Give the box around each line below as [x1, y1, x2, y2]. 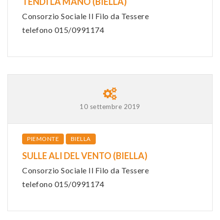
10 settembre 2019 [80, 102, 140, 110]
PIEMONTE [27, 135, 59, 142]
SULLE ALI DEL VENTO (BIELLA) [22, 150, 147, 161]
